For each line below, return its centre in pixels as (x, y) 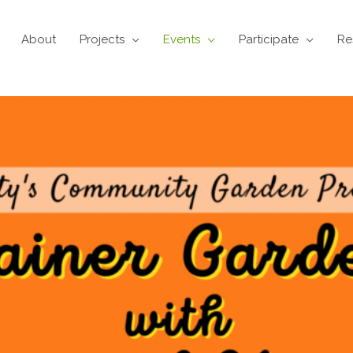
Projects (102, 39)
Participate (269, 39)
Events (182, 39)
